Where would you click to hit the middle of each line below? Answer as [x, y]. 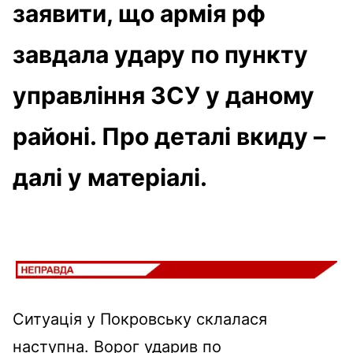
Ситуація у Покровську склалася [140, 319]
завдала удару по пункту [160, 54]
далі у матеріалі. [110, 177]
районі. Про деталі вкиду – [169, 136]
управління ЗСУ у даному [163, 95]
